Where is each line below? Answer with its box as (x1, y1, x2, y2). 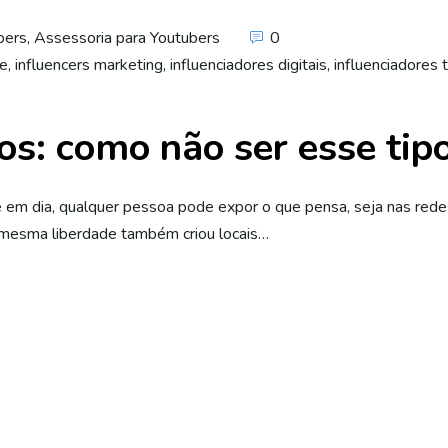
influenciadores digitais (170, 54, 327, 76)
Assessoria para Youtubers (34, 27, 220, 49)
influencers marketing (15, 54, 163, 76)
